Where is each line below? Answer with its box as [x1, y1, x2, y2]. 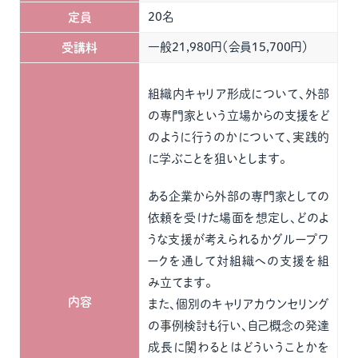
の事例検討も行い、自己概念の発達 [148, 320, 330, 332]
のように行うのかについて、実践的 [148, 131, 330, 143]
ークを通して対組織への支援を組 [148, 255, 330, 267]
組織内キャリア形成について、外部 [148, 88, 330, 100]
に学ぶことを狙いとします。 [148, 153, 287, 165]
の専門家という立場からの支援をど [148, 109, 330, 121]
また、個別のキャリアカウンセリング [148, 298, 330, 310]
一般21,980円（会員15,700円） [148, 41, 309, 53]
